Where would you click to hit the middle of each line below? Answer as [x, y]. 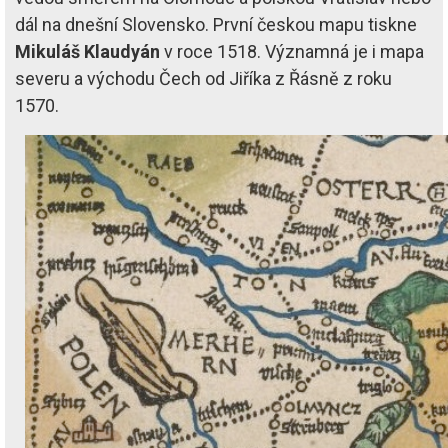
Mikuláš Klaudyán [87, 51]
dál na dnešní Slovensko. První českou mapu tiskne [216, 24]
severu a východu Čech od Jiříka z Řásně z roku [203, 78]
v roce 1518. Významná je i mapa [292, 51]
